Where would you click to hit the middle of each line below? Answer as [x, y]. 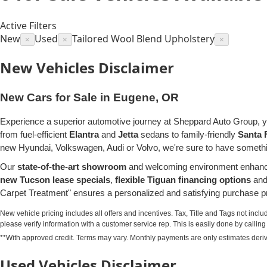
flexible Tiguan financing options [183, 179]
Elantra [84, 134]
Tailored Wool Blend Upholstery [143, 38]
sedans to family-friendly [188, 134]
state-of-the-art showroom [72, 166]
